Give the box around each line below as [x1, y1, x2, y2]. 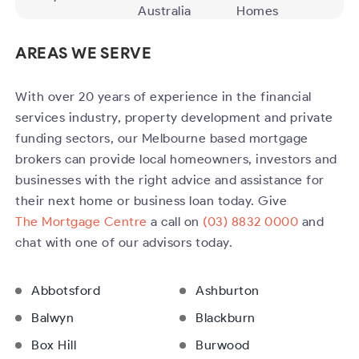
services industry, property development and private [15, 110, 333, 126]
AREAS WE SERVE [15, 43, 152, 63]
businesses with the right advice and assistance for [15, 172, 325, 188]
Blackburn [196, 310, 256, 326]
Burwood [196, 337, 250, 353]
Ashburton [196, 283, 260, 299]
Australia [138, 3, 192, 19]
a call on [147, 214, 204, 230]
